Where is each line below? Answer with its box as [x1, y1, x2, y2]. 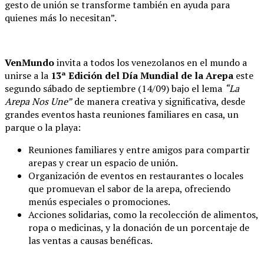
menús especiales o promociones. [28, 194, 170, 208]
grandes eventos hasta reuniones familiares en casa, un [5, 107, 239, 121]
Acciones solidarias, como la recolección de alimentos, [28, 207, 258, 221]
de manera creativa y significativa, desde [72, 94, 245, 108]
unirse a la [5, 68, 51, 82]
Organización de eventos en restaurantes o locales [28, 169, 243, 182]
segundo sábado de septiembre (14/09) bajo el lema [5, 81, 225, 95]
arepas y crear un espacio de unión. [28, 156, 178, 169]
